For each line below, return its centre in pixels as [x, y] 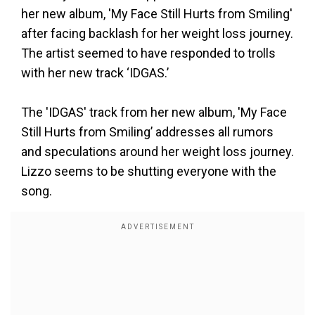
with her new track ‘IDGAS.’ [95, 73]
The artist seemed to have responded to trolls [148, 53]
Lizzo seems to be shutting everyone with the [149, 171]
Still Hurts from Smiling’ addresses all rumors [147, 132]
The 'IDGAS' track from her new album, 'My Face [154, 112]
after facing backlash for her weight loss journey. [157, 33]
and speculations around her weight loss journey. [157, 152]
